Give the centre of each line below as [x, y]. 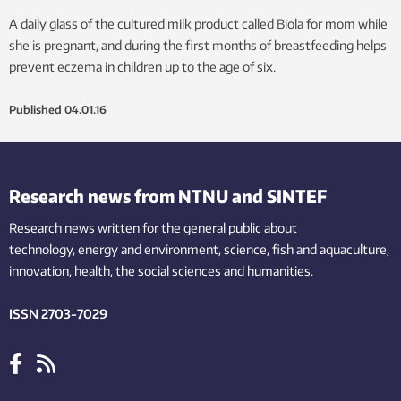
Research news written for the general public [135, 228]
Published [35, 110]
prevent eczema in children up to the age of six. [142, 67]
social [154, 271]
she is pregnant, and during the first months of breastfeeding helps [198, 46]
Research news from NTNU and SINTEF [168, 196]
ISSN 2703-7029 [58, 314]
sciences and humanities [241, 271]
